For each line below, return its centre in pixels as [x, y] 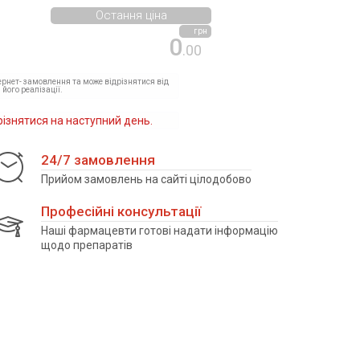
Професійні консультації [121, 211]
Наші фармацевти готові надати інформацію [160, 231]
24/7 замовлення [98, 160]
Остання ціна [131, 15]
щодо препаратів [87, 245]
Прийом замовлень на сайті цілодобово [146, 179]
